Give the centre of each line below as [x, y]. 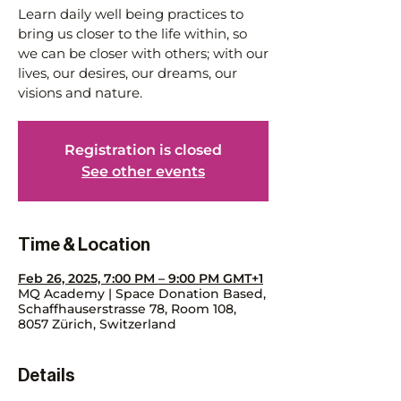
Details [47, 376]
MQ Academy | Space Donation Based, [142, 294]
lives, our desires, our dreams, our [128, 73]
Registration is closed [143, 150]
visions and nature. [80, 93]
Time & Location [84, 245]
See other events [143, 171]
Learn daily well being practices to [131, 14]
